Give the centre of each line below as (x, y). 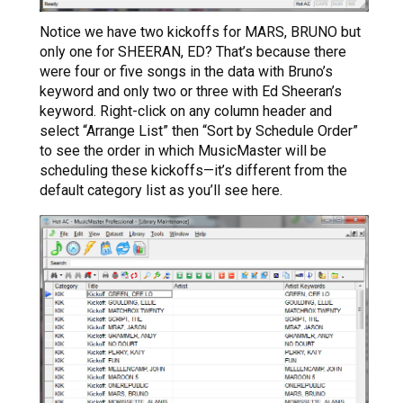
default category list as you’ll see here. (161, 190)
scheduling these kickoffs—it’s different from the (193, 170)
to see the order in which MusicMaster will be (183, 150)
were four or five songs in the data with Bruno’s (186, 71)
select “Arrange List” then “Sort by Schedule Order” (199, 130)
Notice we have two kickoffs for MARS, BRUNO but (200, 31)
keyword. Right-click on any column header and (186, 111)
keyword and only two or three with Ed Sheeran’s (191, 91)
